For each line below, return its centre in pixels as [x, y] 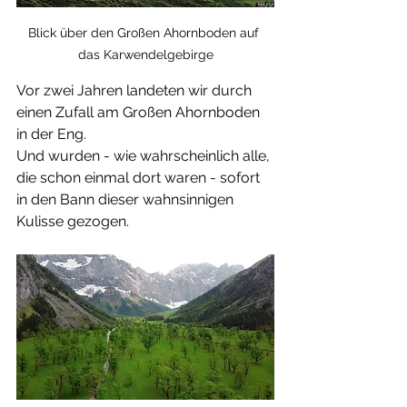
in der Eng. [53, 134]
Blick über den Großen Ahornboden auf [145, 32]
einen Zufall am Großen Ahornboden [140, 112]
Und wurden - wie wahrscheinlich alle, [145, 155]
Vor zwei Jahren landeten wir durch [136, 90]
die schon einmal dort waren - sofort [140, 177]
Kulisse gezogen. [73, 221]
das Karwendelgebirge [145, 54]
